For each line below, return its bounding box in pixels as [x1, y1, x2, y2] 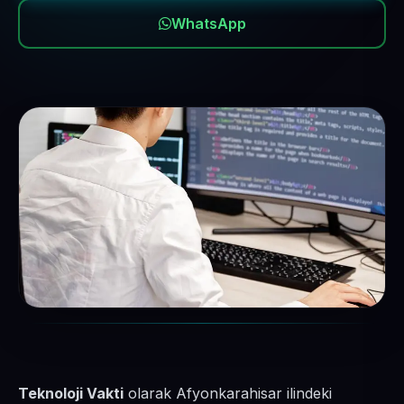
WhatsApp [170, 14, 246, 32]
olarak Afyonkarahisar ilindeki [124, 384, 332, 402]
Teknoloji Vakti [18, 384, 124, 402]
